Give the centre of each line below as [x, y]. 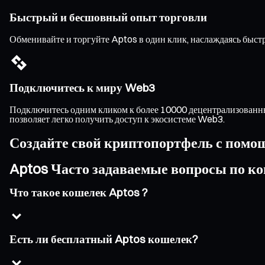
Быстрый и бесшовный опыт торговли [108, 18]
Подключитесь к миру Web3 [82, 88]
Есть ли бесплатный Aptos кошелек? [104, 240]
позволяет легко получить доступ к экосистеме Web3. [117, 119]
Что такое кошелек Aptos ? [79, 192]
